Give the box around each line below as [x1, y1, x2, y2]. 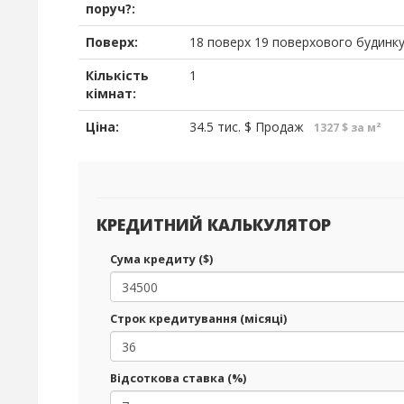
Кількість [86, 67, 149, 84]
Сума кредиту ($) [110, 252, 213, 267]
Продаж [252, 118, 304, 135]
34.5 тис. [189, 118, 241, 135]
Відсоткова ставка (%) [110, 371, 246, 386]
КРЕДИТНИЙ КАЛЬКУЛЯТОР [96, 214, 331, 235]
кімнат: [86, 85, 136, 102]
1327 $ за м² [311, 120, 381, 135]
